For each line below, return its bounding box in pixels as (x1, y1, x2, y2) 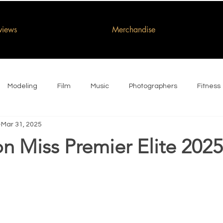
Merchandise (111, 24, 155, 35)
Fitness (197, 82, 221, 90)
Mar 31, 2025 (1, 120, 42, 128)
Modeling (7, 82, 37, 90)
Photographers (129, 82, 177, 90)
